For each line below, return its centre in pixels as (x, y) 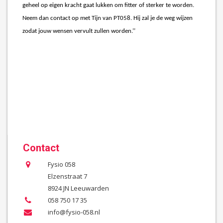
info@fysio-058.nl (74, 212)
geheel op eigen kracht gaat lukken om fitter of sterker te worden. (108, 5)
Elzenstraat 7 (67, 176)
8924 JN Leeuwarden (78, 188)
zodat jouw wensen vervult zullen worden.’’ (79, 31)
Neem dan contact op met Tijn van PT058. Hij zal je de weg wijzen (108, 18)
